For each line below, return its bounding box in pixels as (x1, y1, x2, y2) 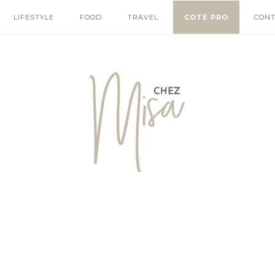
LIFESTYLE (14, 13, 54, 21)
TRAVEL (128, 13, 158, 21)
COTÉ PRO (184, 13, 228, 21)
